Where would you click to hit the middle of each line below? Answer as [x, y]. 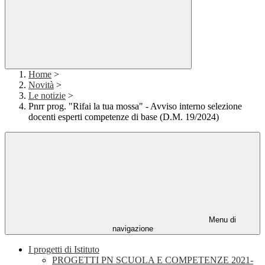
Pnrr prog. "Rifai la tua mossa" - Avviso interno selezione [135, 106]
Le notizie [47, 96]
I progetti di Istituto [64, 250]
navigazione [132, 229]
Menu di [221, 220]
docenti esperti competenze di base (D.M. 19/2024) [124, 117]
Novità [41, 85]
